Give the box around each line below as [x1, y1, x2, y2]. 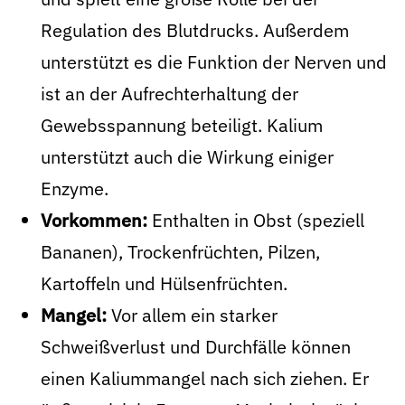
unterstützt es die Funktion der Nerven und [41, 50, 387, 74]
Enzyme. [41, 176, 108, 201]
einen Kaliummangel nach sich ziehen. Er [41, 366, 369, 391]
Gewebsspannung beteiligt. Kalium [41, 113, 323, 137]
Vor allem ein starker [107, 303, 278, 327]
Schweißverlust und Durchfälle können [41, 334, 351, 359]
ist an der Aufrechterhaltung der [41, 81, 298, 106]
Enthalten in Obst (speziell [147, 208, 364, 232]
